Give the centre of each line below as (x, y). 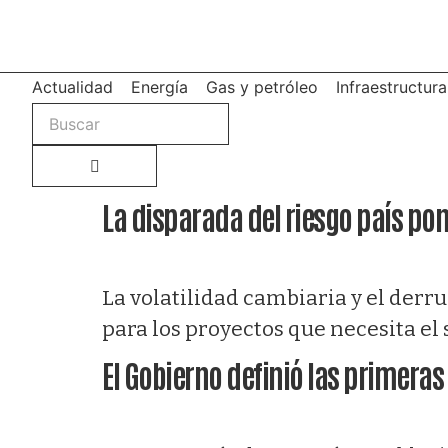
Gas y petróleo (262, 87)
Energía (159, 87)
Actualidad (72, 87)
